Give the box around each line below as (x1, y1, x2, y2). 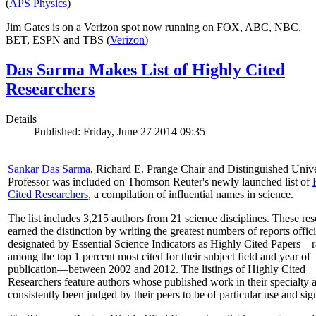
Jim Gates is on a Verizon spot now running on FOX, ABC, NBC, (6, 21, 301, 34)
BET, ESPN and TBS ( (6, 34, 110, 47)
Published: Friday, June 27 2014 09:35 (34, 126, 205, 138)
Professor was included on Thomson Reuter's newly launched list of (8, 176, 312, 188)
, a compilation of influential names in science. (88, 188, 293, 201)
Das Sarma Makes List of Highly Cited (6, 61, 285, 80)
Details (6, 113, 37, 126)
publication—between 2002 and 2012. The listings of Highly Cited (8, 263, 305, 276)
